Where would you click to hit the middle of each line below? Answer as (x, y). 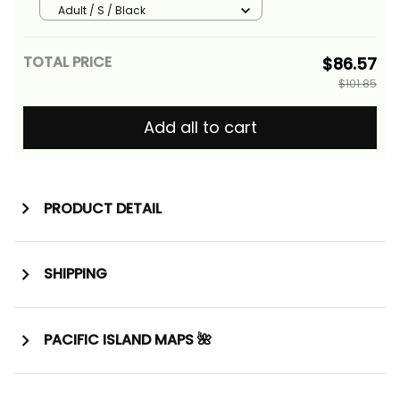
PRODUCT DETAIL (102, 208)
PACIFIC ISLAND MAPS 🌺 (127, 340)
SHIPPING (75, 274)
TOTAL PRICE (67, 62)
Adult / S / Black (102, 10)
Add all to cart (200, 128)
